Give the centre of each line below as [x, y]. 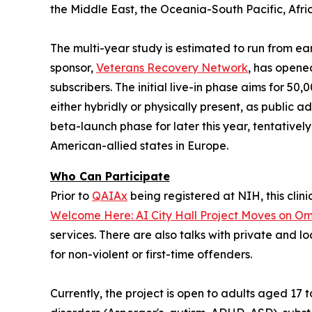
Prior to [71, 195]
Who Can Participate [110, 176]
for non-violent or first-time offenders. [151, 254]
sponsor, [73, 67]
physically [171, 106]
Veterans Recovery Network [172, 67]
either [66, 106]
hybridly [104, 106]
